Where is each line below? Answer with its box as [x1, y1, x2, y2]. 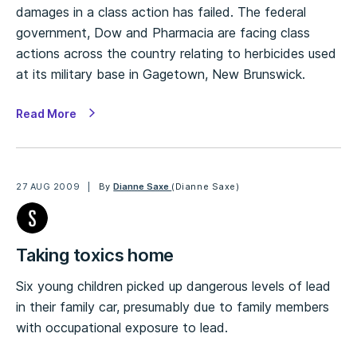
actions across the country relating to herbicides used [16, 45, 336, 61]
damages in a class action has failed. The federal [16, 4, 306, 20]
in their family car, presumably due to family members [16, 299, 329, 315]
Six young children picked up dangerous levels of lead [16, 278, 331, 294]
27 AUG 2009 [16, 181, 80, 192]
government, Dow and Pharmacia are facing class [16, 25, 310, 41]
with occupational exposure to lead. [16, 320, 228, 335]
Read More [16, 107, 76, 120]
